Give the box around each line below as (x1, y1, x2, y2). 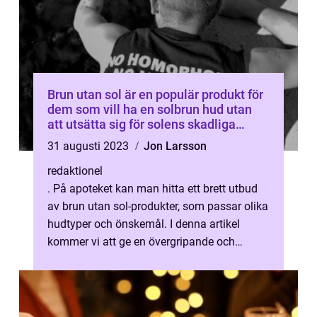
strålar (47, 132, 84, 146)
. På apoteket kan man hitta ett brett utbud (47, 182, 258, 195)
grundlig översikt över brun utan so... (47, 253, 229, 266)
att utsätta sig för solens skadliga (47, 117, 236, 132)
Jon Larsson (144, 139, 207, 153)
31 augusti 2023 (47, 139, 132, 153)
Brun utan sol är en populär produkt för (47, 87, 263, 102)
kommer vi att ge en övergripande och (47, 235, 235, 248)
